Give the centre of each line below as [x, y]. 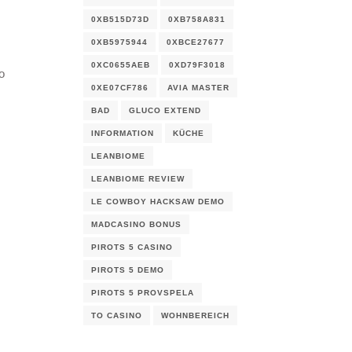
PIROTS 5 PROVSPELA [143, 293]
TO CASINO [117, 315]
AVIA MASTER [198, 88]
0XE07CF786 [120, 88]
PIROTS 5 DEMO [128, 270]
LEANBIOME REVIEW [138, 179]
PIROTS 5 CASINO [132, 247]
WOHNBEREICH [195, 315]
